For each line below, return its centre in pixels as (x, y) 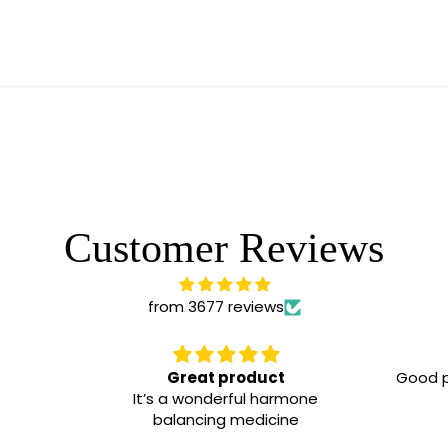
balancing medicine (220, 419)
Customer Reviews (224, 248)
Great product (220, 377)
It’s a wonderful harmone (220, 398)
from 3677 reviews (215, 306)
